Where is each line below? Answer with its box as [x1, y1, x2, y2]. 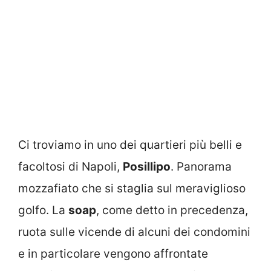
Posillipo [123, 159, 171, 174]
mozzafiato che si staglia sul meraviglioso [18, 181, 246, 195]
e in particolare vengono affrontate [18, 246, 208, 261]
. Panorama [171, 159, 232, 174]
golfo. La [18, 203, 68, 217]
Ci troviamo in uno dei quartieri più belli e [18, 137, 242, 152]
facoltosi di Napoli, [18, 159, 123, 174]
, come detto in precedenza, [96, 203, 248, 217]
